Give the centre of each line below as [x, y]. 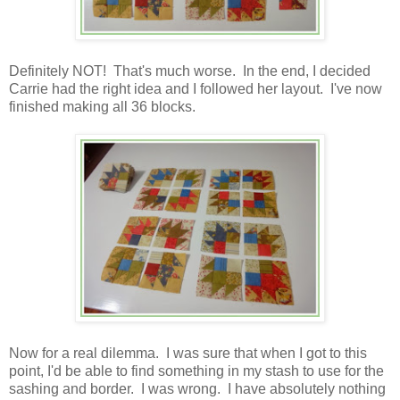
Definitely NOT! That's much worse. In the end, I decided [190, 71]
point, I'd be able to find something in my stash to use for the [196, 371]
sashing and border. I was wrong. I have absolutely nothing [197, 389]
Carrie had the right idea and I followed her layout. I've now [196, 89]
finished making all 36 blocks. [102, 107]
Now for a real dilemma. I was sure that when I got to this [188, 354]
